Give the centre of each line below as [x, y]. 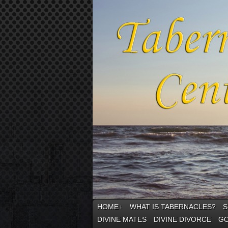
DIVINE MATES [122, 219]
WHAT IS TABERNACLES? [173, 207]
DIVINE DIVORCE [182, 219]
